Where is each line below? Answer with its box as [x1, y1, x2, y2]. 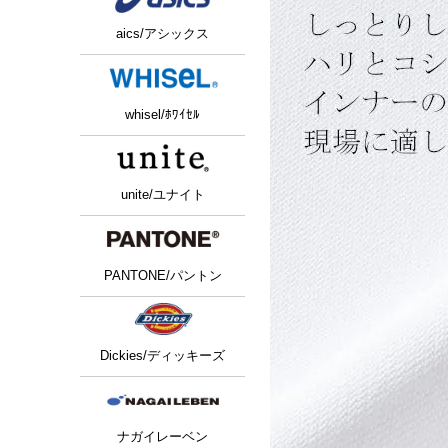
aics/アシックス [116, 26, 209, 42]
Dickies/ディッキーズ [100, 348, 225, 364]
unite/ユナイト [120, 187, 205, 203]
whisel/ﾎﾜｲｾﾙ [125, 106, 200, 122]
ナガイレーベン [117, 428, 208, 444]
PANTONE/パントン [103, 267, 222, 283]
